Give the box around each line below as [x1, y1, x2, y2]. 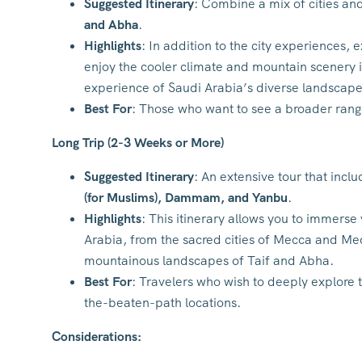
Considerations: [52, 328, 141, 345]
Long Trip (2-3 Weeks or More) [52, 134, 224, 151]
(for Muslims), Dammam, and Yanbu [84, 189, 288, 206]
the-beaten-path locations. [84, 294, 241, 311]
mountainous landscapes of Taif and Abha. [84, 252, 334, 269]
